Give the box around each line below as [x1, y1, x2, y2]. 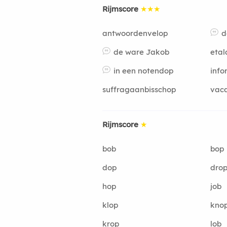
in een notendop [113, 65, 173, 75]
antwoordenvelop [102, 28, 168, 38]
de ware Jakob [113, 47, 169, 57]
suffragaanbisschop [102, 84, 176, 94]
